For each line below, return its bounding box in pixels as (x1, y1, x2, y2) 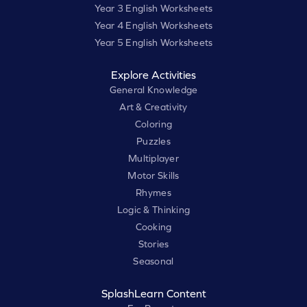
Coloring (134, 119, 173, 130)
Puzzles (136, 136, 171, 147)
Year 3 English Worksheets (94, 3, 213, 14)
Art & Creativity (119, 101, 188, 113)
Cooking (135, 221, 172, 233)
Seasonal (133, 256, 174, 267)
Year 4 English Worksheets (94, 20, 213, 32)
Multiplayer (127, 153, 180, 164)
